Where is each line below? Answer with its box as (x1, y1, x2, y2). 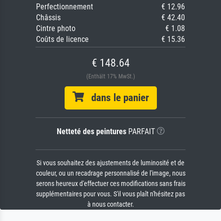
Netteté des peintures (56, 127, 126, 137)
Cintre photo (36, 24, 75, 34)
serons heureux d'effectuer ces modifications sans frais (36, 180, 185, 188)
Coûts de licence (36, 35, 89, 44)
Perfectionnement (36, 2, 93, 12)
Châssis (36, 13, 61, 23)
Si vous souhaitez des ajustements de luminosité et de (37, 159, 184, 168)
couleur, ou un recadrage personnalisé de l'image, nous (36, 169, 185, 178)
